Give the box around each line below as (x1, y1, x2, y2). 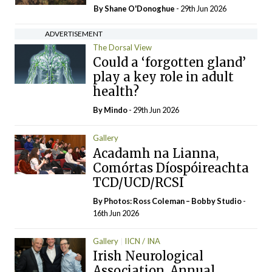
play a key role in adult (93, 69, 234, 84)
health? (93, 84, 140, 99)
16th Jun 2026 (93, 208, 140, 218)
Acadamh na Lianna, (93, 145, 219, 161)
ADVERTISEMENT (45, 29, 103, 38)
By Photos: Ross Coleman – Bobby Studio (93, 195, 243, 206)
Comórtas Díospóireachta (93, 160, 250, 175)
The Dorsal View (93, 42, 152, 52)
